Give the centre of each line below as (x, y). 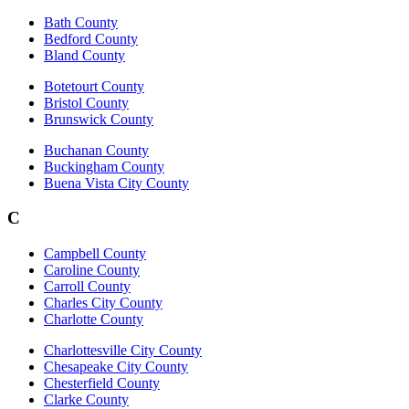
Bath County (81, 22)
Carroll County (87, 287)
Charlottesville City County (123, 351)
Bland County (84, 55)
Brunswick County (99, 119)
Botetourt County (94, 86)
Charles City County (103, 303)
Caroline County (92, 270)
